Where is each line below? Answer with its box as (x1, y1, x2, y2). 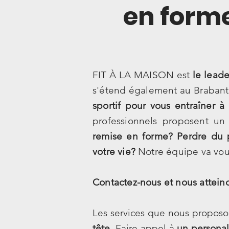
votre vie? (93, 146, 135, 157)
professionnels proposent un (93, 115, 225, 127)
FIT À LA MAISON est (93, 69, 193, 81)
